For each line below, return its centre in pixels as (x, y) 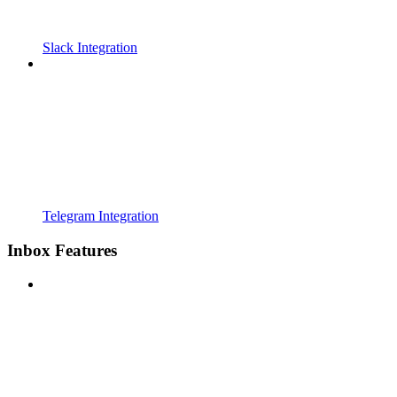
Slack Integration (90, 47)
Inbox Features (62, 250)
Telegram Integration (101, 216)
